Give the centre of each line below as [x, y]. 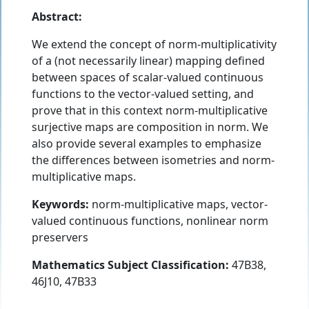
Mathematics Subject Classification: [130, 265]
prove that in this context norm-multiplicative [150, 111]
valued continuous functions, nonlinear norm [150, 221]
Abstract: [57, 17]
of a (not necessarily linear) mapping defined [148, 61]
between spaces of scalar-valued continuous [148, 78]
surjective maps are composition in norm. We [150, 127]
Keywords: [60, 205]
